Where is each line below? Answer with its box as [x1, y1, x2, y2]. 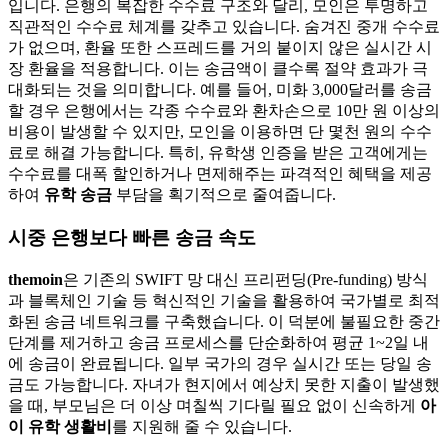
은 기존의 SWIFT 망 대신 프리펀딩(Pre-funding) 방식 [63, 270, 428, 288]
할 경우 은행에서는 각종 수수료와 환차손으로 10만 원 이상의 [8, 102, 440, 120]
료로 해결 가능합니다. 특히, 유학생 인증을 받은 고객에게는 [8, 144, 428, 162]
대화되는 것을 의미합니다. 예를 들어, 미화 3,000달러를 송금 [8, 81, 432, 99]
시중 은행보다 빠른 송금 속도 [8, 226, 256, 248]
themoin [8, 270, 63, 288]
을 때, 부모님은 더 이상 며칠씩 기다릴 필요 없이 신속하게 [8, 396, 420, 414]
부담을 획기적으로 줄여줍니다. [112, 186, 336, 204]
